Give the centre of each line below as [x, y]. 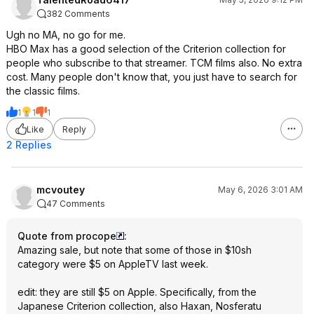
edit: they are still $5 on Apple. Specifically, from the [137, 292]
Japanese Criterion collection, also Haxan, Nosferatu [139, 306]
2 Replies [29, 145]
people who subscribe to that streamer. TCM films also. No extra [154, 63]
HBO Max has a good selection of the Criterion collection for [146, 49]
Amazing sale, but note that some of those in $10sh [135, 250]
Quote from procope [67, 236]
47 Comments [76, 204]
